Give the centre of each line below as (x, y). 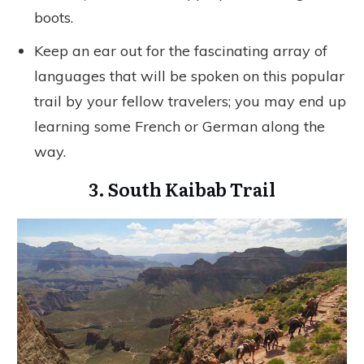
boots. (54, 17)
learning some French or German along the (180, 126)
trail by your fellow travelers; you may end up (190, 101)
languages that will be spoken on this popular (189, 76)
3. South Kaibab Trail (182, 188)
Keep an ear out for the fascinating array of (181, 50)
